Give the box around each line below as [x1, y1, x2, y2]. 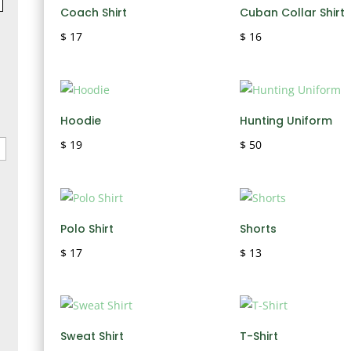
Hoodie [60, 112, 101, 128]
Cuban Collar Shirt [240, 4, 346, 20]
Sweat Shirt [60, 328, 124, 345]
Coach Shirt [60, 4, 127, 20]
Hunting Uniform [240, 112, 333, 128]
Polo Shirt [60, 220, 114, 237]
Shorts [240, 220, 277, 237]
